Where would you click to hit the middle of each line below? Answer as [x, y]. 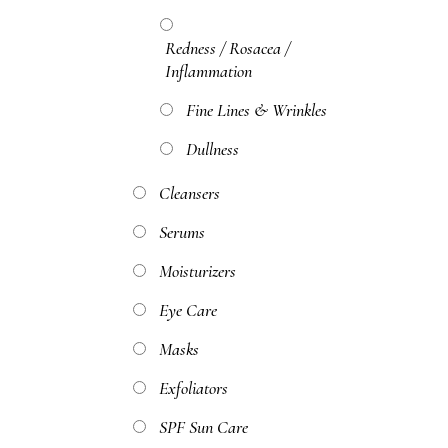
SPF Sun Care [203, 427]
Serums [182, 232]
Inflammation [208, 71]
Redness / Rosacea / [227, 48]
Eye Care [188, 310]
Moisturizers [197, 271]
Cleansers [189, 193]
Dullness [212, 149]
